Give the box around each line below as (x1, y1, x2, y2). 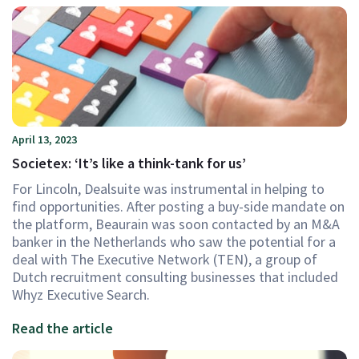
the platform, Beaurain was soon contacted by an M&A (12, 215, 340, 233)
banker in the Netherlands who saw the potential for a (12, 232, 336, 251)
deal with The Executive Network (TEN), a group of (12, 250, 317, 268)
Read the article (12, 319, 113, 337)
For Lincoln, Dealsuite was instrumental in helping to (12, 179, 325, 198)
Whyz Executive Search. (12, 285, 150, 304)
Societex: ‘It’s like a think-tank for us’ (12, 154, 246, 172)
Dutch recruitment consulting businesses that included (12, 268, 338, 286)
